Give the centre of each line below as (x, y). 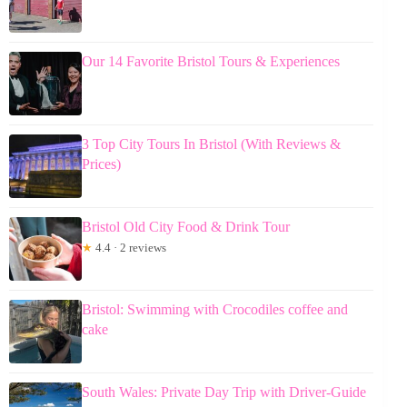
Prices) (101, 164)
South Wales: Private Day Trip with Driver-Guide (224, 392)
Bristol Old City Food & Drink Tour (186, 227)
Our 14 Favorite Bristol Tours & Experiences (211, 62)
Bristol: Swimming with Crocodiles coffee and (215, 310)
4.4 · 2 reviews (129, 248)
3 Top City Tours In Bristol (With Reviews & (211, 144)
